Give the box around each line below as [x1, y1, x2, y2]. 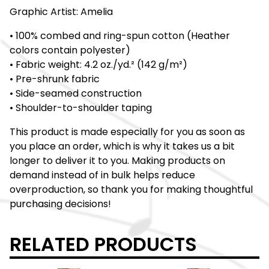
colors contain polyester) [10, 43, 130, 57]
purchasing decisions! [10, 197, 111, 211]
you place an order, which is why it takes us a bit [10, 139, 235, 153]
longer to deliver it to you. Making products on [10, 154, 225, 168]
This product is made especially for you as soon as [10, 125, 245, 139]
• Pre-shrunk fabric [10, 72, 100, 86]
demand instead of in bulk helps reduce [10, 168, 195, 182]
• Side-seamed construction [10, 86, 142, 100]
